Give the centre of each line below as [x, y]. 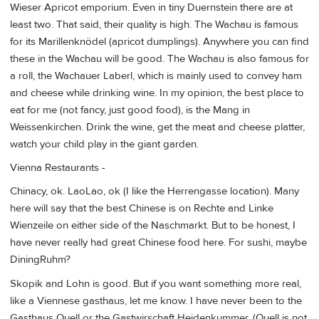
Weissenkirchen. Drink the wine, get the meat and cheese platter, [157, 127]
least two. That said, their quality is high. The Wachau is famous [154, 24]
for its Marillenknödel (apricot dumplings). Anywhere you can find [159, 41]
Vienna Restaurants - [58, 168]
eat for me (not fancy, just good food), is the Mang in [130, 110]
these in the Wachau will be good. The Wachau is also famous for [159, 58]
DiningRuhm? [40, 260]
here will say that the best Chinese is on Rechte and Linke [142, 209]
